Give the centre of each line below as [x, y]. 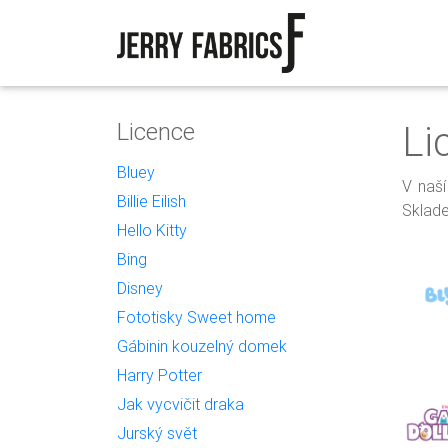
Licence [156, 131]
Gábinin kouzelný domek [202, 346]
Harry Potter [159, 375]
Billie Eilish [151, 201]
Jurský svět [157, 433]
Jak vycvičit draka [180, 404]
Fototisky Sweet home [196, 317]
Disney [140, 288]
